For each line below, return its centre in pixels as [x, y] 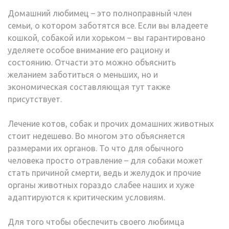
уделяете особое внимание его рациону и [89, 50]
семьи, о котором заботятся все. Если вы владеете [108, 25]
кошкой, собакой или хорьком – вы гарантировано [107, 38]
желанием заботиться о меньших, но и [83, 74]
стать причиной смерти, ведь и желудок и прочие [104, 173]
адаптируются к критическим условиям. [86, 197]
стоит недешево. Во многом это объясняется [96, 136]
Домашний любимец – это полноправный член [100, 13]
